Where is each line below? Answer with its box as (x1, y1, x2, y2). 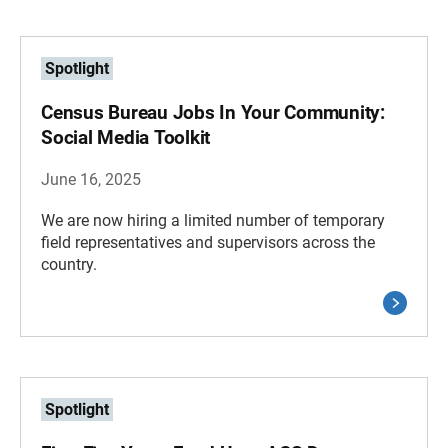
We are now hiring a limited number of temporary (41, 211, 385, 230)
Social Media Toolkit (41, 126, 210, 149)
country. (41, 255, 97, 274)
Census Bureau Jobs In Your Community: (41, 101, 385, 124)
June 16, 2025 (41, 170, 141, 189)
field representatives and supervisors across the (41, 233, 375, 252)
